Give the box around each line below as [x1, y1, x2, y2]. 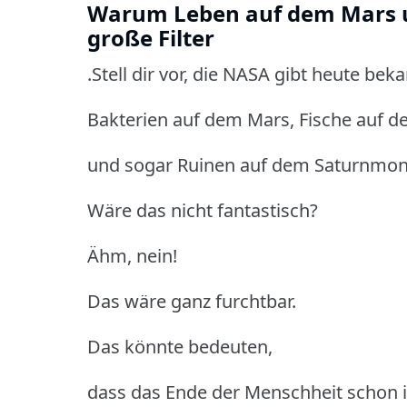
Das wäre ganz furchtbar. [87, 288, 296, 313]
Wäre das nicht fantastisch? [87, 197, 318, 223]
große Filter [87, 22, 214, 53]
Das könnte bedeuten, [87, 333, 273, 359]
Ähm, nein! [87, 243, 177, 268]
